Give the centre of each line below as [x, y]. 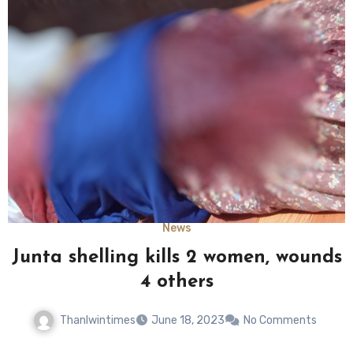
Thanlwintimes [98, 320]
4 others [176, 282]
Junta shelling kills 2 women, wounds [176, 257]
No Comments [280, 321]
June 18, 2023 [188, 321]
